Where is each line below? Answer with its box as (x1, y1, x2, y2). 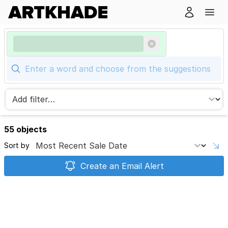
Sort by (4, 141, 30, 150)
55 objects (4, 124, 47, 134)
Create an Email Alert (80, 161, 164, 171)
